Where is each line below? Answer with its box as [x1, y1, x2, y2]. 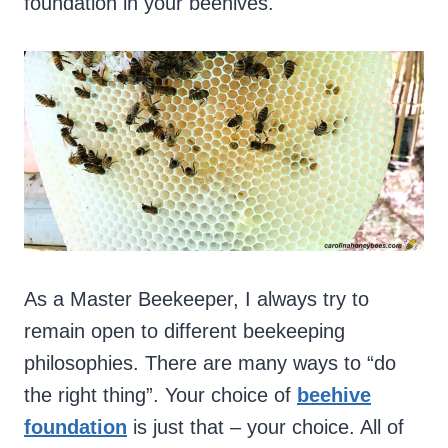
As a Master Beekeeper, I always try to [24, 288, 369, 311]
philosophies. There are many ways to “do [24, 352, 396, 375]
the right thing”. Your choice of [24, 384, 297, 407]
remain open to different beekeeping [24, 320, 345, 343]
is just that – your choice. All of [127, 416, 404, 439]
